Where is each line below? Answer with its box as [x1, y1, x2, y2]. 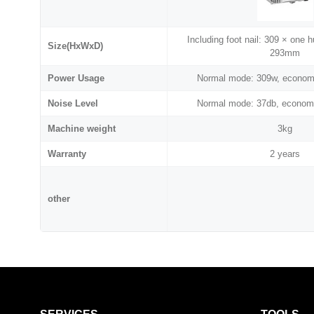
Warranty [48, 149, 86, 160]
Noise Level [48, 98, 98, 109]
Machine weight [48, 123, 116, 135]
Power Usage [48, 73, 104, 84]
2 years [270, 149, 301, 160]
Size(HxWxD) [48, 41, 103, 52]
